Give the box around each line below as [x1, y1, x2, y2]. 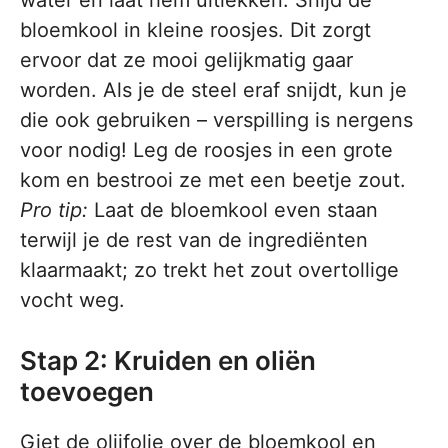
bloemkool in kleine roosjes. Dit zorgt [20, 18, 371, 43]
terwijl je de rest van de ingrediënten [20, 228, 368, 253]
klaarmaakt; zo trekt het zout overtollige [20, 258, 399, 283]
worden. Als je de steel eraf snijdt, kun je [20, 78, 407, 103]
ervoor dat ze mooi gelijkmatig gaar [20, 48, 353, 73]
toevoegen [20, 376, 154, 408]
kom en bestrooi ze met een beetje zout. [20, 168, 406, 193]
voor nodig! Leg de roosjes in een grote [20, 138, 393, 163]
